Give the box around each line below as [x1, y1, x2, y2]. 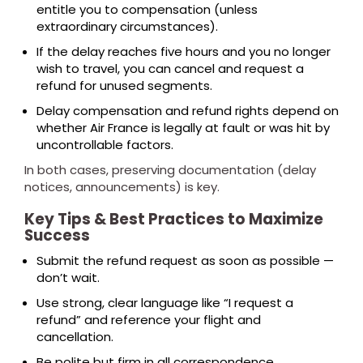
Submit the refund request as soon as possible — [36, 252, 334, 269]
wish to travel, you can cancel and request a [36, 60, 304, 77]
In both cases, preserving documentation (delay [24, 161, 316, 178]
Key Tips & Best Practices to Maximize [24, 208, 323, 230]
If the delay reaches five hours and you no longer [36, 43, 331, 60]
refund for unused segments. [36, 77, 212, 94]
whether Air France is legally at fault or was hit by [36, 119, 330, 136]
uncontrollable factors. [36, 136, 173, 153]
